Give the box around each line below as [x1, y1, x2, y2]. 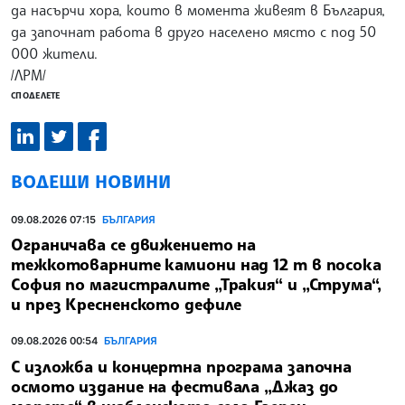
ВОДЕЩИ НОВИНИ [11, 169, 171, 193]
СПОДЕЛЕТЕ [11, 89, 61, 100]
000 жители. [11, 43, 98, 62]
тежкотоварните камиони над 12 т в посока [11, 254, 381, 275]
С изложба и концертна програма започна [11, 356, 353, 376]
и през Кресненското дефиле [11, 294, 242, 315]
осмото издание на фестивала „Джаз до [11, 376, 339, 396]
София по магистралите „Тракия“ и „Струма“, [11, 274, 381, 295]
